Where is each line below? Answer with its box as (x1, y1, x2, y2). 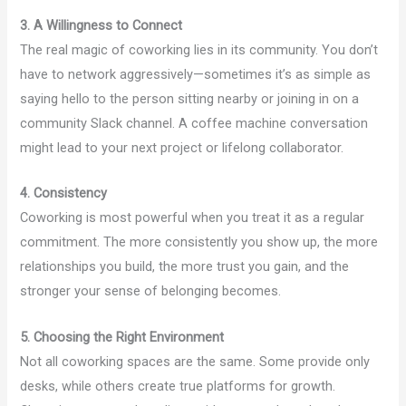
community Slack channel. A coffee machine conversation (20, 115, 369, 132)
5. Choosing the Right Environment (20, 328, 225, 345)
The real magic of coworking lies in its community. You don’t (20, 42, 379, 59)
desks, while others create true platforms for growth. (20, 377, 336, 394)
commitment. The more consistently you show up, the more (20, 234, 379, 251)
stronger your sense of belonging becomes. (20, 283, 282, 300)
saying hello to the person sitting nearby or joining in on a (20, 91, 360, 108)
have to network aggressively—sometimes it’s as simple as (20, 66, 372, 83)
